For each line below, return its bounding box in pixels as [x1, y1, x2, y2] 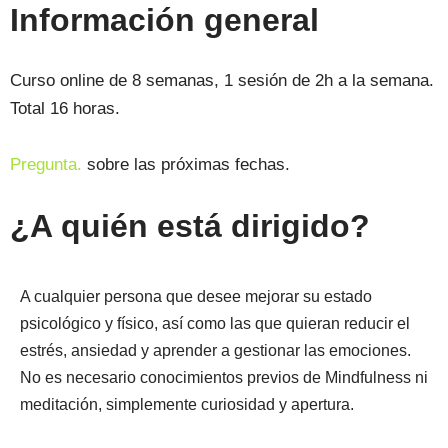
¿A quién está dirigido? [10, 208, 370, 244]
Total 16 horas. [10, 99, 120, 118]
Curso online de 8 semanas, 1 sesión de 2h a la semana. [10, 71, 434, 90]
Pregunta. [10, 155, 82, 174]
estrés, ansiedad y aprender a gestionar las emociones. [20, 342, 411, 359]
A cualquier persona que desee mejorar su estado [20, 288, 372, 305]
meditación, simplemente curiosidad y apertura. [20, 396, 354, 413]
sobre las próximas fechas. [82, 155, 290, 174]
